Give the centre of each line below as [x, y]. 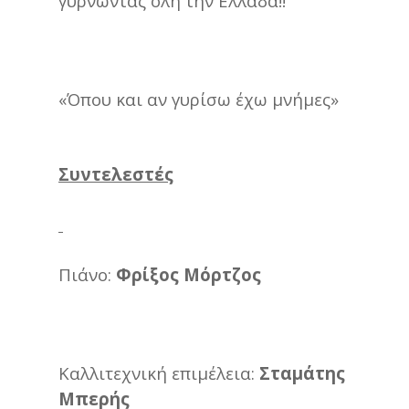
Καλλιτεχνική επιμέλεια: [159, 372]
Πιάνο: [87, 274]
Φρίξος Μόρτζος [189, 274]
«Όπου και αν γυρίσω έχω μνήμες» [199, 99]
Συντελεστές [116, 173]
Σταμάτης [302, 372]
